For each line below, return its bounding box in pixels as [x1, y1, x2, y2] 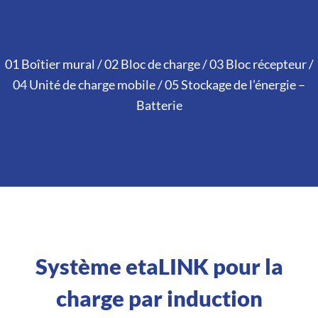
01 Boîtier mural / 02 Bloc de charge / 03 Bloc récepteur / [4, 56, 314, 72]
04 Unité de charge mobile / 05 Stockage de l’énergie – [13, 77, 305, 93]
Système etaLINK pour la [35, 253, 283, 280]
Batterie [136, 97, 182, 114]
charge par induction [55, 285, 263, 312]
